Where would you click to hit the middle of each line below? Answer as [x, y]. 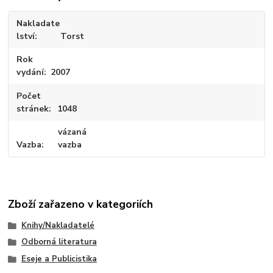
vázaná [72, 132]
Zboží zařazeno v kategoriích [81, 204]
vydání [30, 73]
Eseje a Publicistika [59, 259]
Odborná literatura [59, 242]
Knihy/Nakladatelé [58, 225]
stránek [33, 108]
